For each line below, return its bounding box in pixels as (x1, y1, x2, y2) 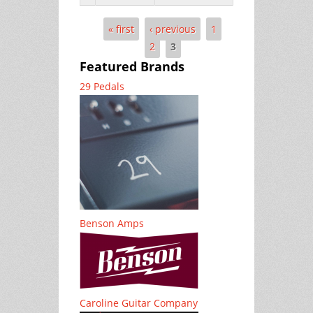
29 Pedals (80, 79, 124, 93)
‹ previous (150, 22, 196, 36)
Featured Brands (80, 57, 184, 75)
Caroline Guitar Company (80, 296, 198, 310)
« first (108, 22, 135, 36)
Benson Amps (80, 216, 144, 230)
